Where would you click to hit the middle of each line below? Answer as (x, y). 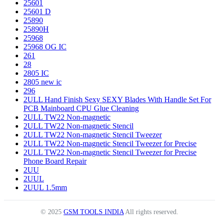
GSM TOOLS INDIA (94, 212)
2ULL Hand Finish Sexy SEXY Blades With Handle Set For (117, 100)
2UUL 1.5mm (45, 188)
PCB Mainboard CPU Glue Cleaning (81, 109)
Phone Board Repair (55, 161)
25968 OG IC (45, 47)
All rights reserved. (151, 212)
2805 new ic (43, 82)
